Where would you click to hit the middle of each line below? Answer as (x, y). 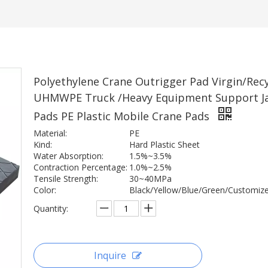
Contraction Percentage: (80, 167)
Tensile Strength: (66, 179)
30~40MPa (150, 179)
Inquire (110, 255)
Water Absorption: (68, 156)
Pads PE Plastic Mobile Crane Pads (123, 116)
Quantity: (51, 208)
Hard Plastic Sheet (165, 144)
